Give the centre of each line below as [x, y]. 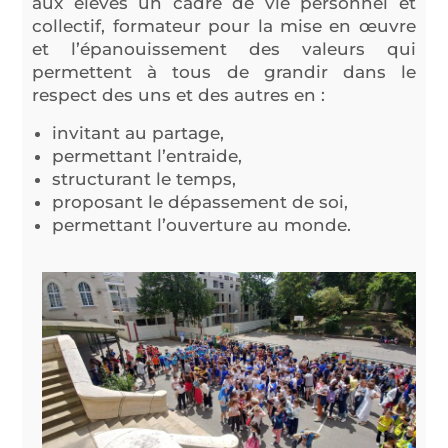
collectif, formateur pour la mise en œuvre [224, 26]
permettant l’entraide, [147, 156]
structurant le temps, [144, 179]
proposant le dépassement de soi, [200, 202]
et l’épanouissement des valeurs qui [224, 49]
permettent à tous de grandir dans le [224, 72]
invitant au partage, [138, 133]
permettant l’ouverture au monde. [202, 225]
